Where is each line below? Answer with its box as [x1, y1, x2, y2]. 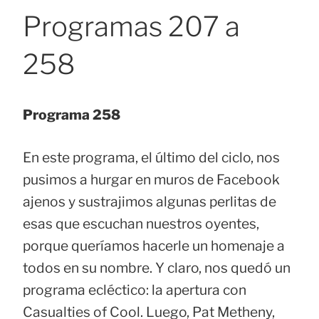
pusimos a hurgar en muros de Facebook [23, 170, 280, 188]
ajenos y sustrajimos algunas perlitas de [23, 192, 276, 210]
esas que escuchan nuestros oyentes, [23, 214, 259, 232]
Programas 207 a [23, 10, 240, 43]
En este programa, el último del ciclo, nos [23, 148, 280, 166]
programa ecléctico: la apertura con [23, 281, 246, 298]
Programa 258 [23, 106, 120, 124]
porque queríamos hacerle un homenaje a [23, 236, 285, 254]
